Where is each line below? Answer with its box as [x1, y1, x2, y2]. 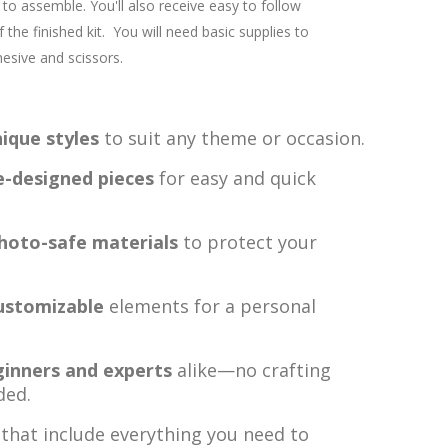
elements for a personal [104, 294, 316, 318]
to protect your [178, 230, 317, 254]
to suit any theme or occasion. [99, 126, 365, 150]
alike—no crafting [172, 358, 331, 382]
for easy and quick [154, 166, 316, 190]
